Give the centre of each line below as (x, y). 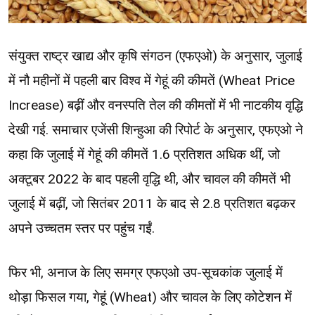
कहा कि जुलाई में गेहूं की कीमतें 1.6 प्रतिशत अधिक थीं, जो (144, 154)
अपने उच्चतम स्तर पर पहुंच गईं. (82, 228)
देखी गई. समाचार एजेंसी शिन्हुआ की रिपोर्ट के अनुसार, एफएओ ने (156, 129)
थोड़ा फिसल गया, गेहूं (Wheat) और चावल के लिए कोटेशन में (150, 297)
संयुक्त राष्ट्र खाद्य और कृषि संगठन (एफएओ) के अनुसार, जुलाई (155, 56)
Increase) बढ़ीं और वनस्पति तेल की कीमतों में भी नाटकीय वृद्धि (156, 105)
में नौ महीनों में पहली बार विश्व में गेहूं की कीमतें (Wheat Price (152, 80)
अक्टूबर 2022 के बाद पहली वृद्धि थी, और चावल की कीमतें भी (149, 179)
